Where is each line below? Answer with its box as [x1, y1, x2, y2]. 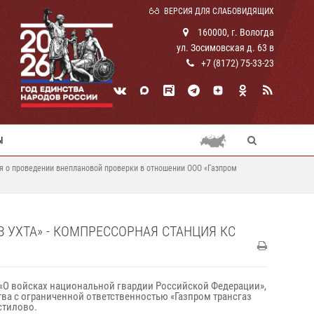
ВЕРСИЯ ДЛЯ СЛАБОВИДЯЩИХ [164, 6, 274, 16]
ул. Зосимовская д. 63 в [177, 42, 274, 53]
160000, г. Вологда [196, 27, 274, 38]
